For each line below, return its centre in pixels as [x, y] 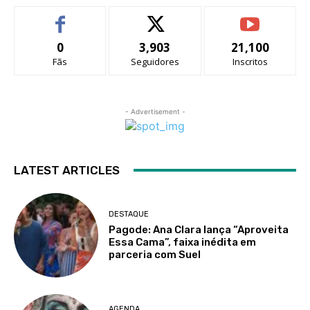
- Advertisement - [155, 111]
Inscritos [250, 61]
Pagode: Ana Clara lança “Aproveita [199, 229]
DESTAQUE [129, 214]
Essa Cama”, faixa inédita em [183, 242]
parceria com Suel [155, 254]
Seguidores [155, 61]
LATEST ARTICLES [67, 170]
